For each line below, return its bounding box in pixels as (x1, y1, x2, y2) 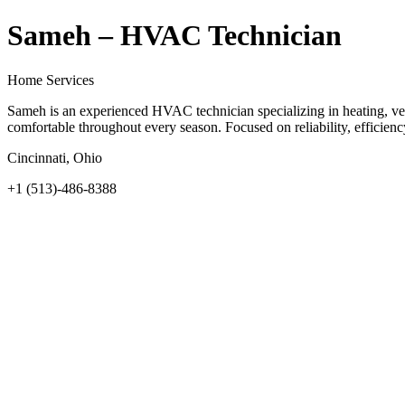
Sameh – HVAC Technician (7, 19, 342, 52)
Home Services (7, 71, 94, 88)
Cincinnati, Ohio (7, 149, 102, 165)
